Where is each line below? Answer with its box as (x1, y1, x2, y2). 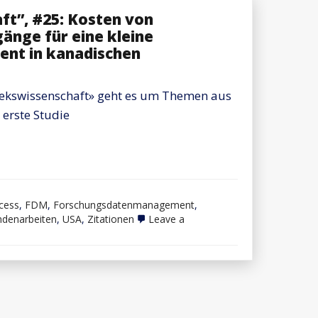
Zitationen (87, 212, 134, 226)
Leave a (148, 212, 185, 226)
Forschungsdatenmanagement (53, 197, 194, 212)
